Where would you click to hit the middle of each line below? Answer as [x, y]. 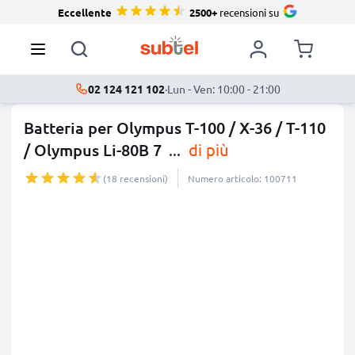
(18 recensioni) [136, 178]
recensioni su [248, 12]
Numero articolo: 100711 [242, 178]
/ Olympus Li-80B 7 [93, 150]
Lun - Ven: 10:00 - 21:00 [223, 89]
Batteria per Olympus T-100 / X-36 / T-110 [175, 128]
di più [206, 149]
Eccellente [84, 12]
